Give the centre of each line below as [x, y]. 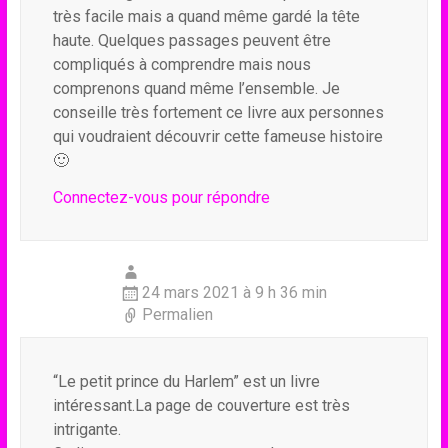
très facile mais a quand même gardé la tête [206, 16]
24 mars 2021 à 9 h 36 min [234, 292]
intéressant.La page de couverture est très [201, 405]
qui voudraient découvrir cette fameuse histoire [217, 136]
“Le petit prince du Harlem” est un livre [186, 381]
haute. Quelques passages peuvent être [191, 40]
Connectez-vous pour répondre [161, 197]
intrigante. [86, 429]
